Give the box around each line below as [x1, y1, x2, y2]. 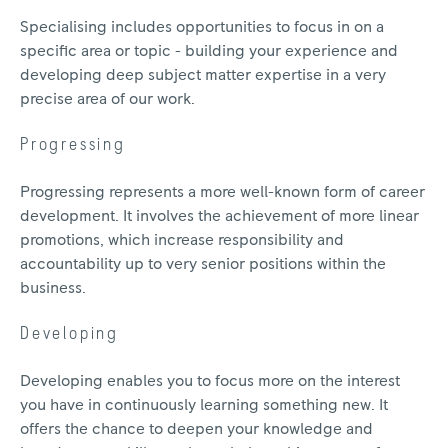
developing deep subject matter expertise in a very [20, 66, 386, 83]
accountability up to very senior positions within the [20, 255, 386, 272]
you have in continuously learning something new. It [20, 396, 388, 413]
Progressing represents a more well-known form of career [20, 183, 425, 200]
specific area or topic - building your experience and [20, 42, 398, 59]
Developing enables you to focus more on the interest [20, 372, 400, 389]
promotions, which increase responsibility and [20, 231, 344, 248]
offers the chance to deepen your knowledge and [20, 420, 373, 437]
